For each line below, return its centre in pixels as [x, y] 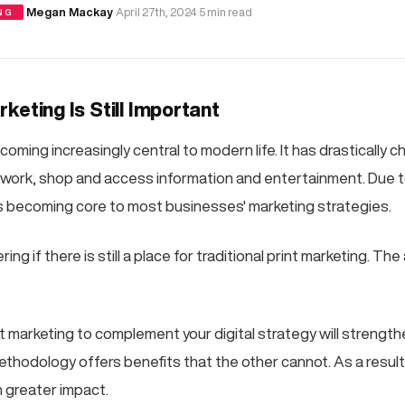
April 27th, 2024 [155, 12]
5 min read [225, 12]
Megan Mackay [69, 12]
